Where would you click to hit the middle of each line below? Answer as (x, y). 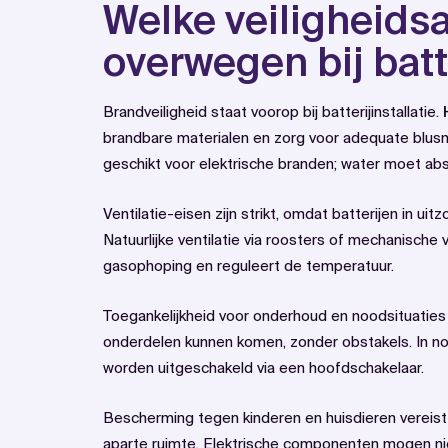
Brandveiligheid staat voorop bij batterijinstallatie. (273, 112)
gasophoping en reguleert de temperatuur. (248, 266)
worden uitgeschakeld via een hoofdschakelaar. (263, 368)
